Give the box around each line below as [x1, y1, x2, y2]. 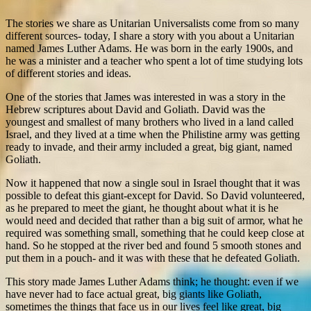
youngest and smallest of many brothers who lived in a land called [6, 115, 294, 128]
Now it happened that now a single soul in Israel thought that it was [6, 176, 300, 189]
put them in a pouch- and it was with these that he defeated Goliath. [6, 251, 300, 264]
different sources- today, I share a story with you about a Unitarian [6, 29, 294, 42]
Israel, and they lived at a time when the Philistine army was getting [6, 128, 300, 140]
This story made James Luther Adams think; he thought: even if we [6, 275, 299, 287]
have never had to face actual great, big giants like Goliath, [6, 287, 262, 300]
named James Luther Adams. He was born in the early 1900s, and [6, 42, 293, 54]
